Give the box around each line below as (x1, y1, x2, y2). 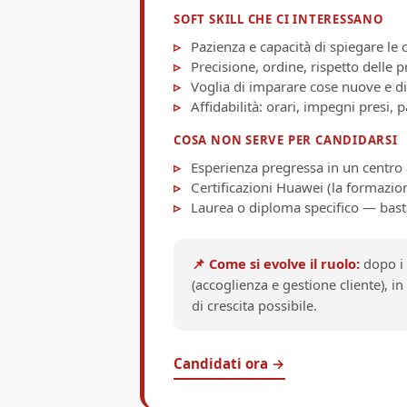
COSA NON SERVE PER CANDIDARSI (174, 131, 398, 148)
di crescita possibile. (192, 295, 317, 314)
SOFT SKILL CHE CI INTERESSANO (174, 10, 383, 27)
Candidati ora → (174, 353, 285, 372)
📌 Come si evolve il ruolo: (192, 253, 360, 273)
